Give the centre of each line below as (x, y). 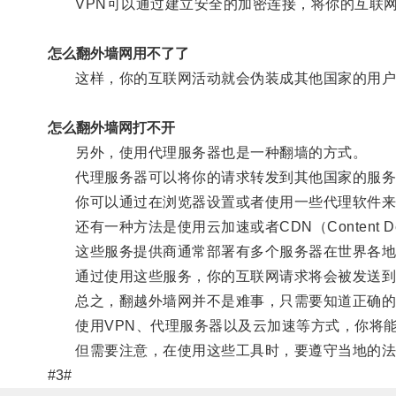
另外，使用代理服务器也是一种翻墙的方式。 (207, 152)
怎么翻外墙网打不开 (111, 127)
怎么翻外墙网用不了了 (118, 53)
